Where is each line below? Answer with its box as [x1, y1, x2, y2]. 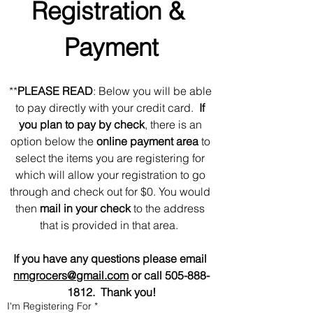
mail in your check [40, 201, 131, 215]
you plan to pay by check [18, 117, 145, 131]
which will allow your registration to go [15, 168, 205, 182]
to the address [131, 201, 205, 215]
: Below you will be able [92, 84, 212, 98]
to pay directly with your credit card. [15, 101, 200, 115]
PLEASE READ [17, 84, 93, 98]
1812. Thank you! [67, 285, 156, 299]
